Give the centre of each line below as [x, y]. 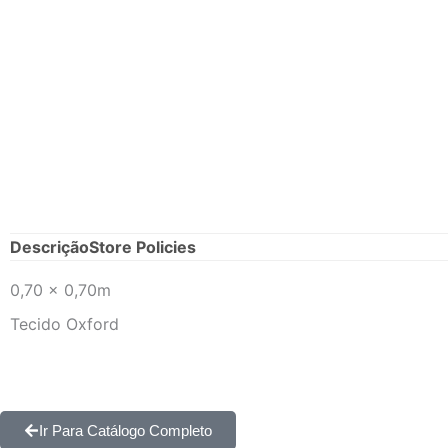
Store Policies [142, 246]
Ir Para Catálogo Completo [125, 431]
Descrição [49, 246]
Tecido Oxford [64, 323]
